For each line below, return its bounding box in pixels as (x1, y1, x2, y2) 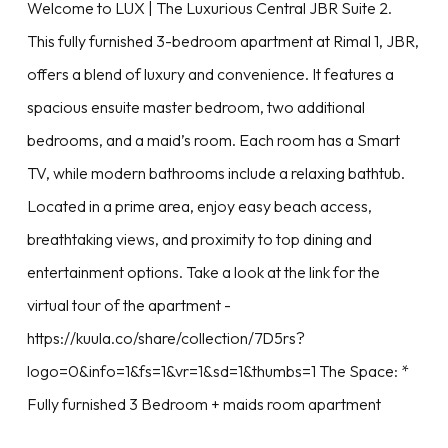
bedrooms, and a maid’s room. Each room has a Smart (26, 130, 400, 151)
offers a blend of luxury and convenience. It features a (26, 64, 394, 85)
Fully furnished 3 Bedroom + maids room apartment (26, 394, 381, 415)
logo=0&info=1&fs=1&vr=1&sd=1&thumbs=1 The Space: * (26, 361, 409, 382)
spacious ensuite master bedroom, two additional (26, 97, 365, 118)
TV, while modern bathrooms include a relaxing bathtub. (26, 163, 405, 184)
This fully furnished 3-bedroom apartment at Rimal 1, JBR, (26, 31, 419, 52)
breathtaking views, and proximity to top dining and (26, 229, 372, 250)
